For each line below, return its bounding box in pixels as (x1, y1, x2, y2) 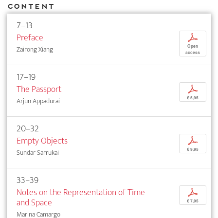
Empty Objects (17, 133, 68, 149)
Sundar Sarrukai (17, 147, 59, 159)
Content (7, 1, 54, 10)
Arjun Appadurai (17, 95, 60, 107)
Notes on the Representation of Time (17, 185, 145, 200)
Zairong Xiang (17, 44, 53, 55)
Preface (17, 30, 43, 46)
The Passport (17, 82, 61, 97)
